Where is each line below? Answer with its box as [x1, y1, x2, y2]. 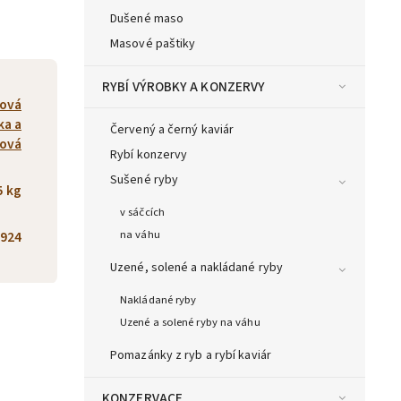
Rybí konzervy [110, 146, 188, 165]
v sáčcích [120, 204, 165, 221]
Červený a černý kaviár [110, 121, 235, 140]
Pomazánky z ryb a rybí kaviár [110, 346, 271, 365]
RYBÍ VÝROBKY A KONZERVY [102, 77, 266, 98]
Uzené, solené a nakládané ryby [110, 259, 283, 277]
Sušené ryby [110, 171, 179, 190]
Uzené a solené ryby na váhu [120, 314, 260, 331]
